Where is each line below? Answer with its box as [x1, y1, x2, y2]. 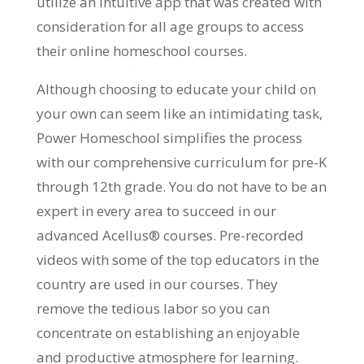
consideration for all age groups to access [36, 17, 304, 37]
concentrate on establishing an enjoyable [36, 323, 300, 343]
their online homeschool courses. [36, 41, 247, 61]
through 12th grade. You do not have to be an [36, 177, 327, 197]
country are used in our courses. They [36, 275, 278, 294]
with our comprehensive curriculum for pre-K [36, 153, 327, 172]
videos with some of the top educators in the [36, 250, 319, 270]
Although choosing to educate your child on [36, 80, 316, 99]
